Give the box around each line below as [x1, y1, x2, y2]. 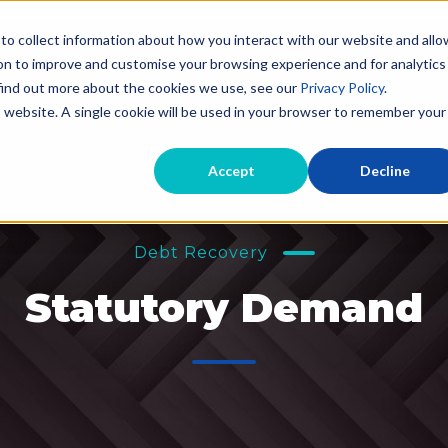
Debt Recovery [133, 243, 268, 262]
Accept [207, 162, 255, 180]
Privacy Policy [300, 79, 384, 96]
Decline [360, 162, 410, 180]
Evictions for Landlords [25, 100, 215, 119]
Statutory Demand [25, 283, 423, 332]
